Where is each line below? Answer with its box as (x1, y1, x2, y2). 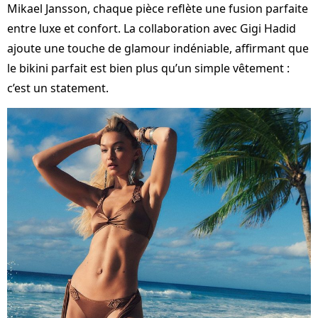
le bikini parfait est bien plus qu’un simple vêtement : (7, 60, 290, 76)
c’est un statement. (7, 79, 109, 96)
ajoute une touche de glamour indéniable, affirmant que (7, 40, 309, 56)
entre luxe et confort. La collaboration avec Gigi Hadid (7, 20, 296, 36)
